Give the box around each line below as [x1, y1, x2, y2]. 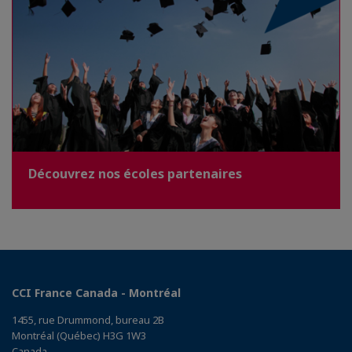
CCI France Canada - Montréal [12, 284, 181, 300]
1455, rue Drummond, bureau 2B [12, 312, 164, 327]
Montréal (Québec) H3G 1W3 [12, 328, 146, 343]
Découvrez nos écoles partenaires [28, 164, 242, 182]
